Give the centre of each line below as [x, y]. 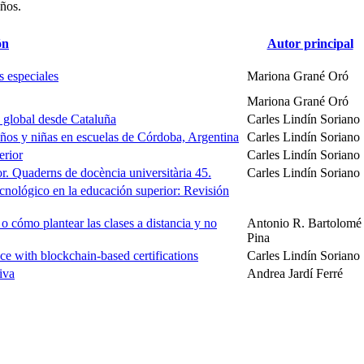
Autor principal [310, 43]
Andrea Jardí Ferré [295, 273]
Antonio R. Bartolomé [304, 223]
